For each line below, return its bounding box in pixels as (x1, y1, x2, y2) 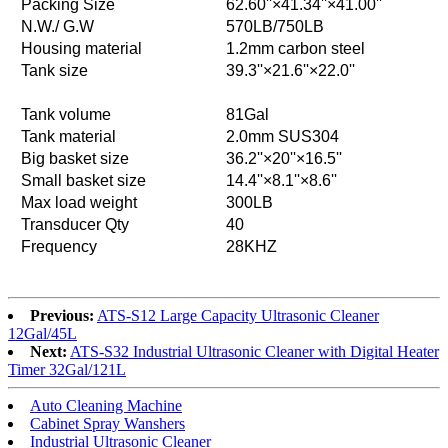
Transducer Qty (21, 215, 129, 233)
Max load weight (21, 193, 137, 211)
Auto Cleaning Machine (30, 396, 182, 414)
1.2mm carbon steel (226, 39, 365, 57)
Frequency (21, 237, 97, 255)
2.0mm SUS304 (226, 127, 339, 145)
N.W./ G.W (21, 17, 94, 35)
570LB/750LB (226, 17, 324, 35)
